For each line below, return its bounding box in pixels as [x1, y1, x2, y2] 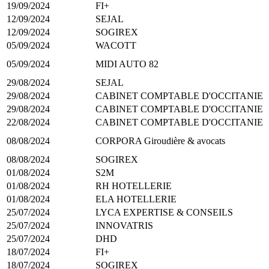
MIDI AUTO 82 [95, 58, 159, 69]
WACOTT [95, 40, 136, 50]
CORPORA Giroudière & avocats [95, 135, 225, 146]
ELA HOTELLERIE [95, 193, 177, 204]
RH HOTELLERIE [95, 180, 172, 191]
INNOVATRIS [95, 220, 153, 231]
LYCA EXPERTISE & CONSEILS [95, 207, 233, 217]
